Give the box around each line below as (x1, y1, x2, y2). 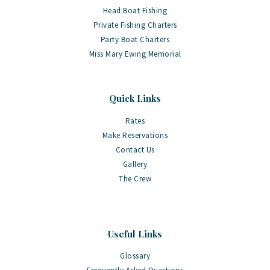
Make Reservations (102, 130, 168, 140)
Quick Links (109, 92, 161, 104)
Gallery (122, 159, 148, 169)
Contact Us (115, 144, 155, 155)
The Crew (119, 173, 151, 184)
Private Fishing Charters (93, 19, 177, 30)
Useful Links (108, 227, 162, 240)
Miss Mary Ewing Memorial (89, 48, 181, 59)
